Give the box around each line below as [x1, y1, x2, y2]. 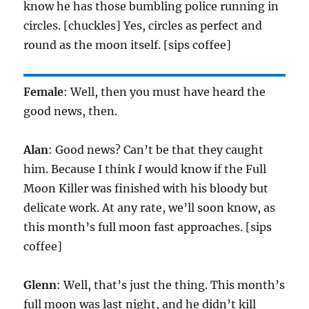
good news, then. [23, 104, 118, 119]
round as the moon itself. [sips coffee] [23, 38, 232, 52]
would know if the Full [142, 162, 267, 177]
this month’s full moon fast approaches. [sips [23, 220, 272, 235]
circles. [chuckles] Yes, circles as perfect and [23, 19, 263, 33]
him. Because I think [23, 162, 139, 177]
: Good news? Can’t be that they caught [48, 143, 264, 157]
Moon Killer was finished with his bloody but [23, 181, 269, 196]
